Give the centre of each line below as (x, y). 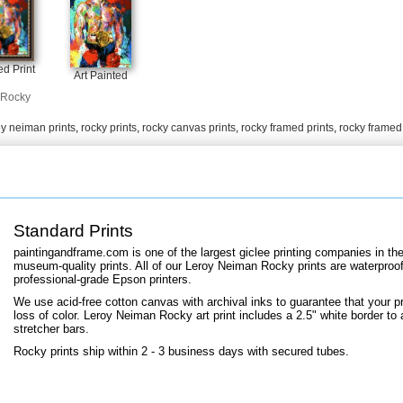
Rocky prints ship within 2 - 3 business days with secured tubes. (181, 351)
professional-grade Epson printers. (103, 279)
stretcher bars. (51, 328)
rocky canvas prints (189, 127)
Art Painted (101, 75)
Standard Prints (73, 230)
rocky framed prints (287, 127)
